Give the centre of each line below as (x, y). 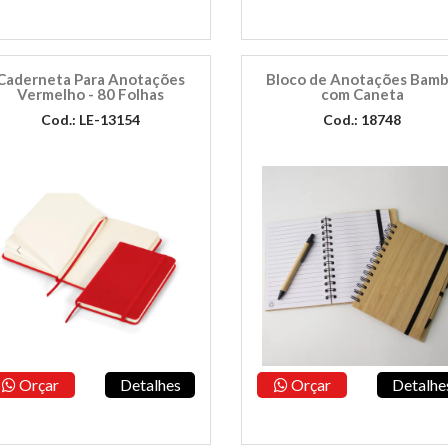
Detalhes (150, 384)
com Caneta (362, 94)
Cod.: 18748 (362, 119)
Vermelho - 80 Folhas (90, 94)
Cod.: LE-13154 (90, 119)
